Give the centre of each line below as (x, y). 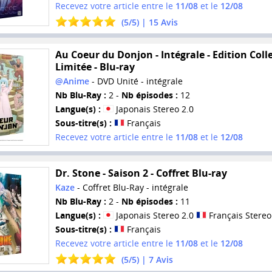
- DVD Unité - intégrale (136, 81)
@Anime (72, 81)
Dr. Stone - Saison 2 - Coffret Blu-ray (141, 173)
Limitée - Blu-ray (95, 67)
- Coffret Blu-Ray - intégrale (131, 187)
